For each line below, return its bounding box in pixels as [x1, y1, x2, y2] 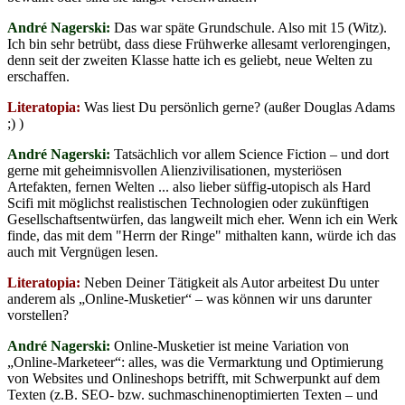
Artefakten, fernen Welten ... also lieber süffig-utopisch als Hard [7, 178, 371, 194]
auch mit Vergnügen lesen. [7, 243, 158, 259]
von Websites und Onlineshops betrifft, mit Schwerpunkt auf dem [7, 370, 380, 386]
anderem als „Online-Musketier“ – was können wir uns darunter [7, 290, 372, 306]
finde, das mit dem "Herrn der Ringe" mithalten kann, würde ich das [7, 227, 396, 243]
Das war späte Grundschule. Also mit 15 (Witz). [110, 19, 387, 35]
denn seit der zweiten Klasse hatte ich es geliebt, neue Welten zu [7, 52, 372, 68]
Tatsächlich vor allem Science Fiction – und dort [110, 146, 389, 162]
